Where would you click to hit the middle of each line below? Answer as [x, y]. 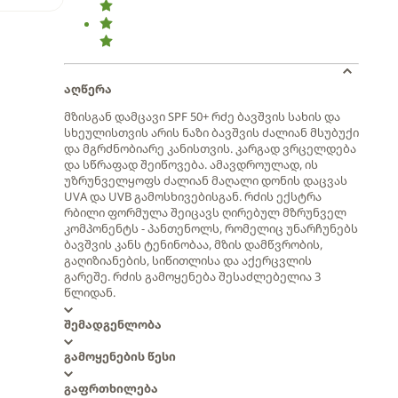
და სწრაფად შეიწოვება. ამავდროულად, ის [191, 164]
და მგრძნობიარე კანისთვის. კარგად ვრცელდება [210, 148]
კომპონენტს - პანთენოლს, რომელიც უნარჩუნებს [211, 228]
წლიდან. [90, 292]
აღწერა [88, 89]
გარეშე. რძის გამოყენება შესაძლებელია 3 [192, 276]
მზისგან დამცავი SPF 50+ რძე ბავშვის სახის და [202, 116]
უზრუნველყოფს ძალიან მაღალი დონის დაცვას [206, 180]
